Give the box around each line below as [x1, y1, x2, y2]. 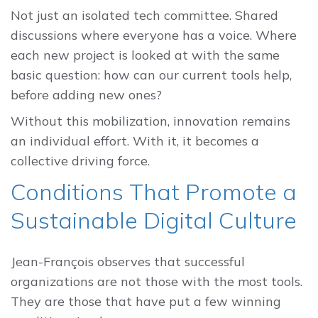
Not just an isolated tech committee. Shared [11, 7, 278, 24]
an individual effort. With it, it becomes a [11, 133, 259, 150]
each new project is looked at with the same [11, 47, 280, 64]
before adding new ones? [11, 87, 162, 104]
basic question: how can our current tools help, [11, 67, 292, 84]
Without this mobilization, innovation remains [11, 113, 290, 130]
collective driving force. [11, 153, 150, 170]
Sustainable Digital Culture [11, 206, 297, 235]
